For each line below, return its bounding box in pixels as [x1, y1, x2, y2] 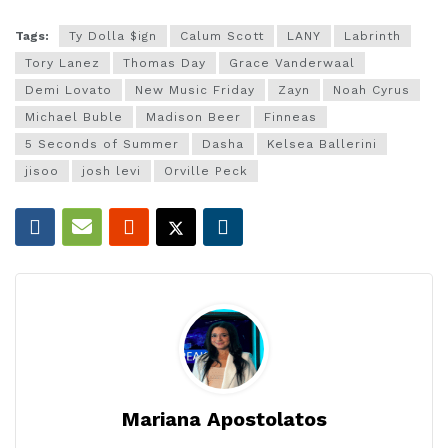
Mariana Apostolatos [121, 406, 327, 431]
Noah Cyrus [333, 82, 410, 97]
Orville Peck [164, 163, 248, 178]
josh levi [82, 163, 141, 178]
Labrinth [344, 28, 401, 43]
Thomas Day [123, 55, 206, 70]
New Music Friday [135, 82, 255, 97]
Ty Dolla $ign [69, 28, 157, 43]
